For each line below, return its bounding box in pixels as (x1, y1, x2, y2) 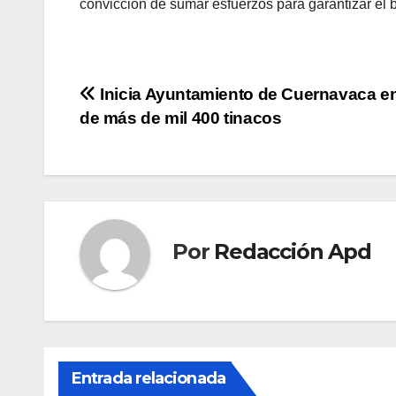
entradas (79, 155, 196, 190)
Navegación (79, 82, 239, 118)
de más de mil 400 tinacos (80, 108, 282, 127)
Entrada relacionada (72, 368, 225, 388)
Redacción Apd (214, 238, 371, 264)
